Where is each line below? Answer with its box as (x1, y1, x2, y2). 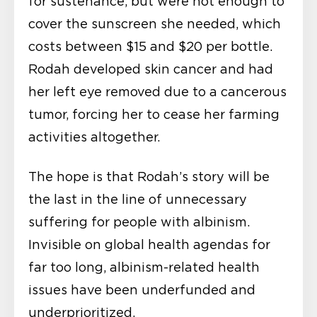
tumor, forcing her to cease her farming (28, 107, 279, 122)
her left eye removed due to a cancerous (28, 84, 287, 99)
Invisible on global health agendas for (28, 237, 270, 252)
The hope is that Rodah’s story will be (28, 169, 270, 184)
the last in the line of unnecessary (28, 192, 247, 207)
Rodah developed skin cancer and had (28, 62, 273, 76)
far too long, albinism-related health (28, 260, 260, 275)
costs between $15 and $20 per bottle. (28, 39, 272, 54)
